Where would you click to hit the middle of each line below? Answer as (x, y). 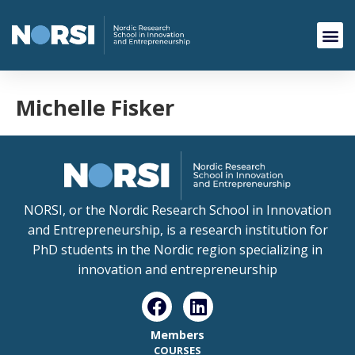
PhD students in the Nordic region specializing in (177, 250)
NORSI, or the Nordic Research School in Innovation (177, 210)
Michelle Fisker (95, 107)
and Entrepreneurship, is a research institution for (177, 230)
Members (177, 334)
